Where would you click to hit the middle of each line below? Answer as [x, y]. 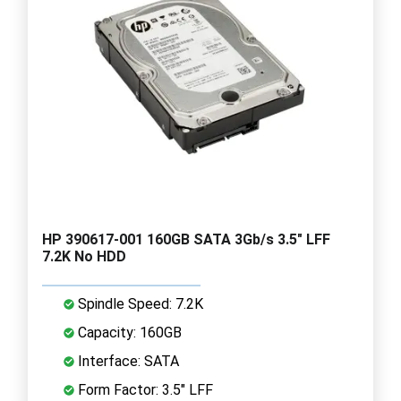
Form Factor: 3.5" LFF [144, 389]
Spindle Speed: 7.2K [139, 303]
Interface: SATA [127, 361]
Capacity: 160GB [128, 332]
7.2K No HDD [84, 256]
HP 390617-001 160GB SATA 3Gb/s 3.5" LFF [186, 239]
